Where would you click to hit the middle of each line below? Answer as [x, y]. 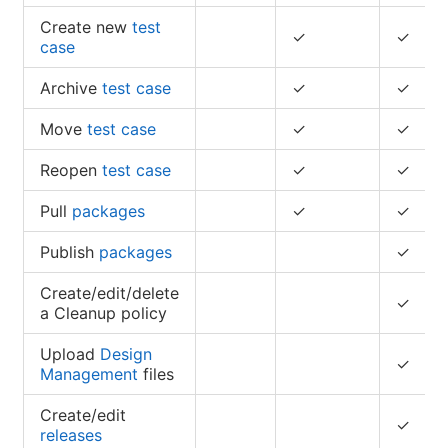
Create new [86, 26]
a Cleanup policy [103, 312]
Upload [70, 353]
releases [71, 434]
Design [126, 353]
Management [89, 373]
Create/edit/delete [109, 292]
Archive [71, 87]
